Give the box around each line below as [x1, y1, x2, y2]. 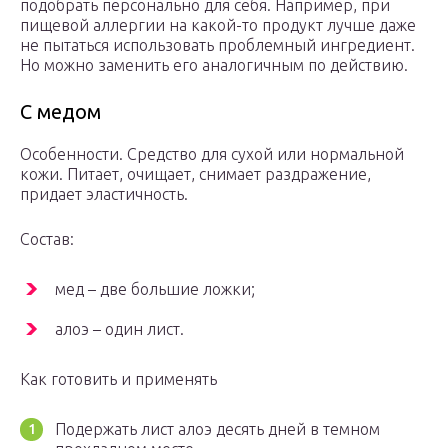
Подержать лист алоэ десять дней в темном [55, 420, 380, 439]
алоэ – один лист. [55, 320, 184, 339]
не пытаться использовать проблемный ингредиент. [20, 36, 415, 55]
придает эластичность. [20, 185, 188, 204]
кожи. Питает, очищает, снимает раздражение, [20, 165, 371, 184]
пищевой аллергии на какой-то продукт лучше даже [20, 16, 416, 35]
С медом [20, 100, 101, 124]
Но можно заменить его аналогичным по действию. [20, 56, 408, 75]
